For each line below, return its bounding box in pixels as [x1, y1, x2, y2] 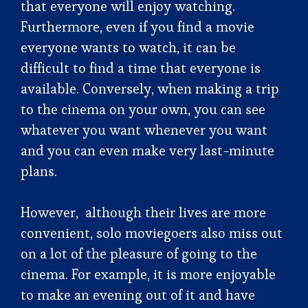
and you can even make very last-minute [21, 142, 274, 159]
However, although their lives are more [21, 203, 266, 221]
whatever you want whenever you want [21, 121, 267, 139]
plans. [21, 162, 60, 180]
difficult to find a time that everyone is [21, 59, 261, 77]
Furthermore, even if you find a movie [21, 18, 254, 36]
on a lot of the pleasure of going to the [21, 245, 257, 263]
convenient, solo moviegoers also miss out [21, 224, 283, 242]
